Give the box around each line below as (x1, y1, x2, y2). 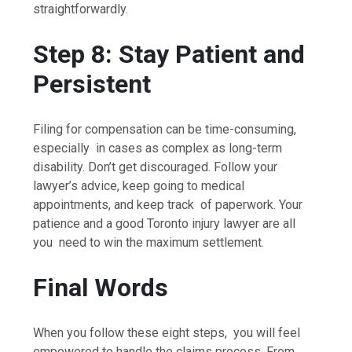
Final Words (33, 273, 169, 303)
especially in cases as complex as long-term (33, 140, 283, 156)
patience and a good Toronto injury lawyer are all (33, 215, 296, 231)
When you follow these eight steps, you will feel (33, 324, 301, 340)
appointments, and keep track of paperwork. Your (33, 196, 303, 212)
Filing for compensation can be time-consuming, (33, 121, 297, 137)
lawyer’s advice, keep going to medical (33, 178, 245, 193)
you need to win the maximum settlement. (33, 234, 265, 250)
